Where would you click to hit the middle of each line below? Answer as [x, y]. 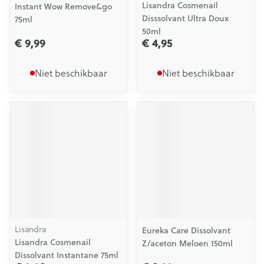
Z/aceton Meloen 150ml [187, 243]
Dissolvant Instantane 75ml [67, 255]
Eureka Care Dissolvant [186, 230]
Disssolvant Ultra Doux [185, 18]
